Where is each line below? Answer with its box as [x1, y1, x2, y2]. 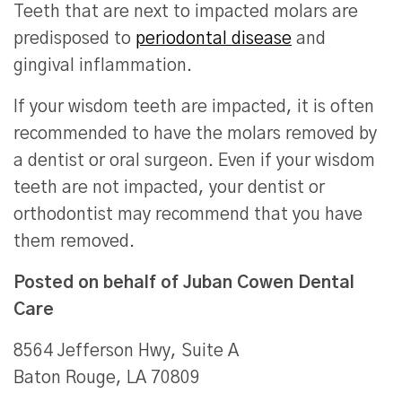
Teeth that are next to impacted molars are [13, 4, 358, 22]
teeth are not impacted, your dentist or [13, 179, 325, 197]
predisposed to [13, 31, 135, 48]
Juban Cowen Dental [183, 275, 354, 293]
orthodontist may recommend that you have [13, 206, 363, 224]
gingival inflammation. [13, 57, 192, 75]
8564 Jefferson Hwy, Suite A [13, 343, 239, 361]
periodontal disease [135, 31, 292, 48]
